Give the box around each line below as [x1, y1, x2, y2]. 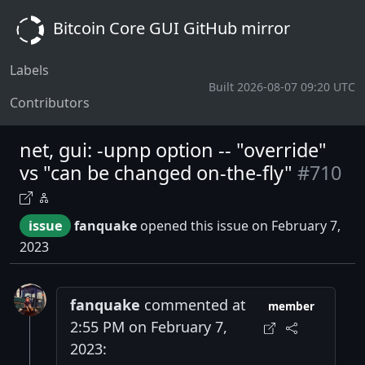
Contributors [10, 94, 90, 112]
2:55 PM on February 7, [70, 316, 227, 336]
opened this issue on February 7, [137, 217, 341, 235]
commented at [140, 294, 246, 314]
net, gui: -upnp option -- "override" [20, 137, 327, 163]
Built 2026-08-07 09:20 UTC [209, 78, 355, 95]
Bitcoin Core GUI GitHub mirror [49, 17, 290, 40]
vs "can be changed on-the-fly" [20, 160, 292, 186]
